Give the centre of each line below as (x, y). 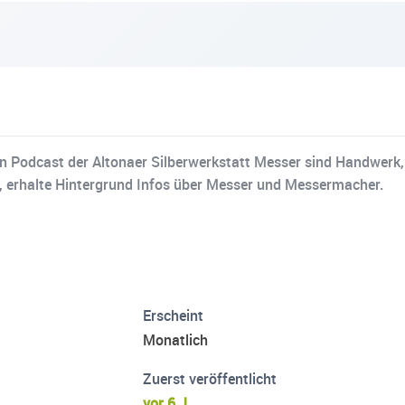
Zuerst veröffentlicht (210, 379)
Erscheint (174, 316)
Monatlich (176, 340)
